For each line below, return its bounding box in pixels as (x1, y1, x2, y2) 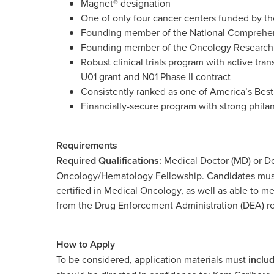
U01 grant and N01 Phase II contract (81, 70, 231, 83)
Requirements (56, 138, 117, 152)
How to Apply (56, 237, 115, 251)
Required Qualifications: (56, 154, 161, 168)
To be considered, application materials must (56, 253, 248, 266)
